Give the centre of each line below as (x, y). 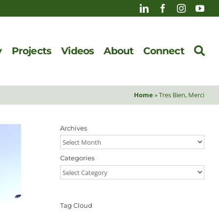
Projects (32, 51)
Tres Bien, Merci (182, 95)
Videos (78, 51)
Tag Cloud (76, 206)
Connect (164, 51)
